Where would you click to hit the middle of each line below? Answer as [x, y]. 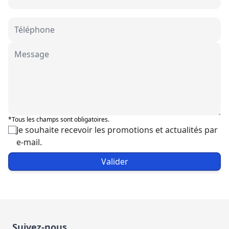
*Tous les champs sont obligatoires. [59, 119]
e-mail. [29, 142]
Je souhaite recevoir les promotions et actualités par [117, 130]
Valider [114, 162]
